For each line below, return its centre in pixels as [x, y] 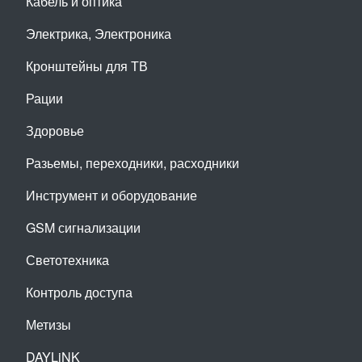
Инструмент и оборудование [112, 195]
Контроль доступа [79, 292]
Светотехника [67, 259]
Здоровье [55, 130]
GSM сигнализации [83, 227]
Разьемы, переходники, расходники [133, 162]
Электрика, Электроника [99, 33]
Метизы [48, 324]
